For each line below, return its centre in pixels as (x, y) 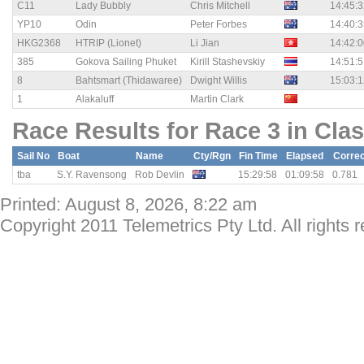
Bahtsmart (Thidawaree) (129, 81)
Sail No (33, 156)
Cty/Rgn (212, 156)
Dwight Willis (219, 81)
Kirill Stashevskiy (227, 62)
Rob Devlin (160, 175)
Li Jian (205, 43)
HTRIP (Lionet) (108, 43)
